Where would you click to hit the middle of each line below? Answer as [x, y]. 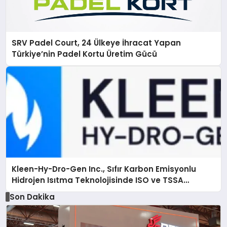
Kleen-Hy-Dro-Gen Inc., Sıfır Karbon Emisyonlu [104, 169]
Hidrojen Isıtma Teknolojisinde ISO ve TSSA [98, 180]
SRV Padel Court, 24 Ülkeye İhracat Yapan [97, 43]
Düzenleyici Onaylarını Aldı [65, 191]
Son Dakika [32, 197]
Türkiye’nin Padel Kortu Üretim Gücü [85, 54]
